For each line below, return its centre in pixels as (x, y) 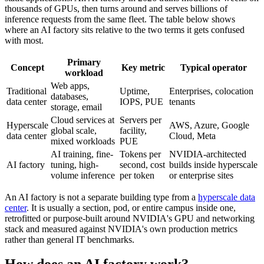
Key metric (143, 67)
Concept (27, 67)
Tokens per (140, 154)
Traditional (27, 91)
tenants (182, 101)
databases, (70, 96)
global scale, (74, 130)
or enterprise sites (201, 175)
